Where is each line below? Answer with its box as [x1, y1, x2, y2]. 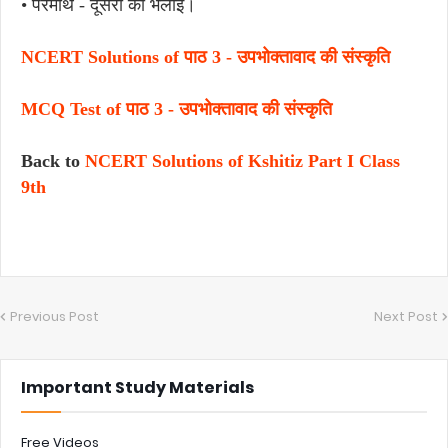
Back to [21, 151, 85, 171]
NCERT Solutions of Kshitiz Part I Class [85, 151, 400, 171]
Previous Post [10, 307, 99, 326]
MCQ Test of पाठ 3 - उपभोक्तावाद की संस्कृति [21, 99, 332, 119]
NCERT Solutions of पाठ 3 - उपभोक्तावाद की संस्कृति [21, 47, 390, 67]
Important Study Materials [21, 376, 254, 399]
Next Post [374, 307, 438, 326]
